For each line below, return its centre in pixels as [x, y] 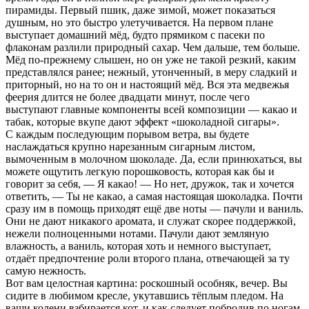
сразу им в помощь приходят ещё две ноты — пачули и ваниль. [154, 208]
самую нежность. [46, 270]
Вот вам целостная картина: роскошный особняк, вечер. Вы [147, 283]
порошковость [156, 171]
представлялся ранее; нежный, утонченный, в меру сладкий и [151, 72]
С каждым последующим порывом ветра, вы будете [127, 134]
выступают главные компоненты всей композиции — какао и [151, 109]
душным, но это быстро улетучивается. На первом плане [139, 22]
